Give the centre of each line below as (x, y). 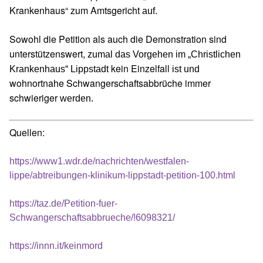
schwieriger (33, 98)
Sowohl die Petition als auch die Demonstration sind (118, 39)
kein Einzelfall (140, 68)
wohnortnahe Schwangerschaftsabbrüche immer (110, 83)
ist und (185, 69)
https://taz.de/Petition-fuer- (63, 203)
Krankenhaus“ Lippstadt (60, 69)
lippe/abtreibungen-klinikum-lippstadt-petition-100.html (122, 175)
